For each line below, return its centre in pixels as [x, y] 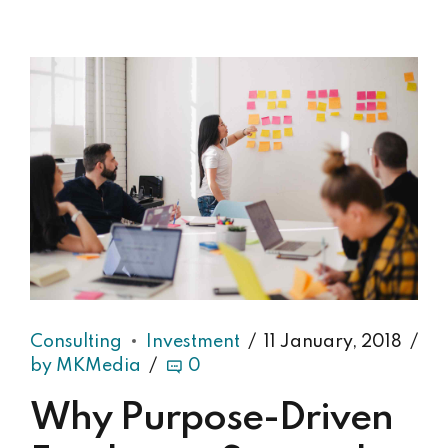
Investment [193, 341]
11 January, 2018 [333, 341]
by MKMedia [85, 365]
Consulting [76, 341]
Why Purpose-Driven [211, 419]
